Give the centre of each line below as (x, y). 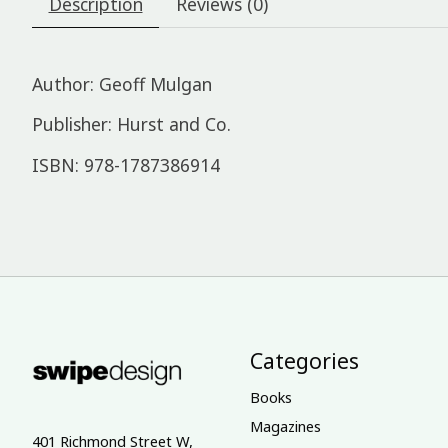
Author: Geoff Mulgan (122, 83)
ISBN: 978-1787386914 (126, 164)
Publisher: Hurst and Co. (131, 124)
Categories (304, 361)
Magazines (285, 425)
